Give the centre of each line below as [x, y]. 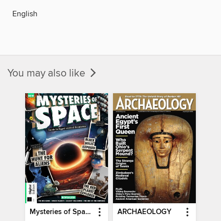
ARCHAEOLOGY [144, 212]
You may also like [48, 73]
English [25, 14]
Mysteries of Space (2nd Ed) [88, 212]
